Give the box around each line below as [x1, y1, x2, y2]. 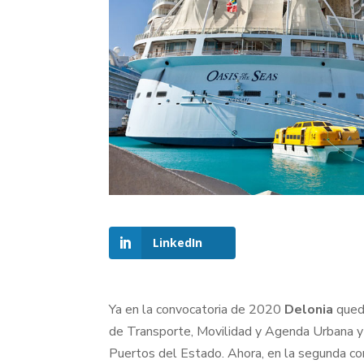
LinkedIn [153, 235, 203, 251]
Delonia [284, 301, 334, 319]
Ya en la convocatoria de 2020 [109, 301, 285, 319]
